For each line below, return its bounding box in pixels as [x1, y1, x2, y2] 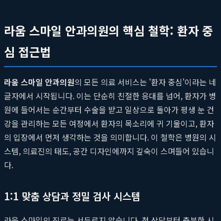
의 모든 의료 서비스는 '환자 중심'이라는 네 [74, 75, 216, 88]
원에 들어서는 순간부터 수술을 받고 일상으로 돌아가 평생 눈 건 [4, 103, 214, 115]
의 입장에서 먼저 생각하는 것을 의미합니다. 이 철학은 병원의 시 [4, 131, 216, 143]
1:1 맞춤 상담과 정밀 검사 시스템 [4, 188, 140, 203]
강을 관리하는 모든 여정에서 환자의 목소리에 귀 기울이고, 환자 [4, 117, 214, 129]
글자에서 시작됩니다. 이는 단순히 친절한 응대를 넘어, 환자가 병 [4, 89, 216, 102]
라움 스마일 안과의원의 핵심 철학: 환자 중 [4, 21, 213, 39]
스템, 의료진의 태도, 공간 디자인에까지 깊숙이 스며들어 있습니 [4, 145, 214, 157]
